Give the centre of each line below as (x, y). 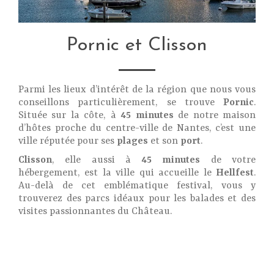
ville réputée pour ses (68, 141)
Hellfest (235, 173)
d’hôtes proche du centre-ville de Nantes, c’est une (137, 128)
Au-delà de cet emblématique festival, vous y (137, 186)
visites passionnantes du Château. (95, 212)
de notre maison (217, 115)
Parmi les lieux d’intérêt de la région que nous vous (137, 90)
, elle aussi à (97, 160)
